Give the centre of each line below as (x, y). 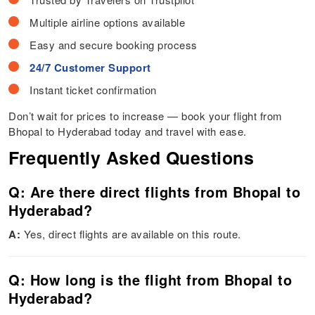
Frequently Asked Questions (131, 158)
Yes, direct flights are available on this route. (132, 234)
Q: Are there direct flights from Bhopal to (155, 192)
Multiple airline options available (108, 22)
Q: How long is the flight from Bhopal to (150, 280)
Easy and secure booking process (114, 45)
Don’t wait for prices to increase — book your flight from (146, 116)
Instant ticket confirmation (93, 90)
